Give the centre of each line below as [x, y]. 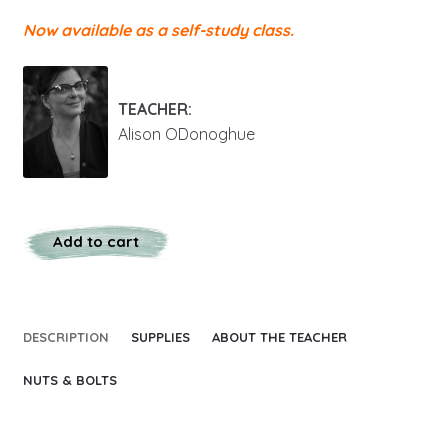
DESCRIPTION [65, 337]
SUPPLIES [160, 337]
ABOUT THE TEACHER [279, 337]
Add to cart [95, 242]
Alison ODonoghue [186, 134]
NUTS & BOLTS [69, 380]
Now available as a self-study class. [158, 30]
